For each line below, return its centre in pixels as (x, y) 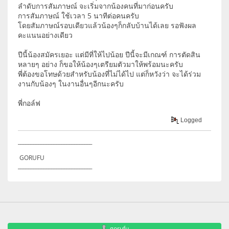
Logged (191, 120)
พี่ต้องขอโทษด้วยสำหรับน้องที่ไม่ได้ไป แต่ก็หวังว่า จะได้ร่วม (109, 74)
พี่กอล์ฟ (29, 103)
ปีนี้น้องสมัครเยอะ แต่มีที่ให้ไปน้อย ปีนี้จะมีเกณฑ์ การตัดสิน (109, 55)
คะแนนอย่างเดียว (45, 35)
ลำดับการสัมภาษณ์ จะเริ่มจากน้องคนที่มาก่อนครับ (96, 6)
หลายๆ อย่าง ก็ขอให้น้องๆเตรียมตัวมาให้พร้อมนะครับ (100, 64)
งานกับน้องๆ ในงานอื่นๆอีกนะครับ (71, 84)
